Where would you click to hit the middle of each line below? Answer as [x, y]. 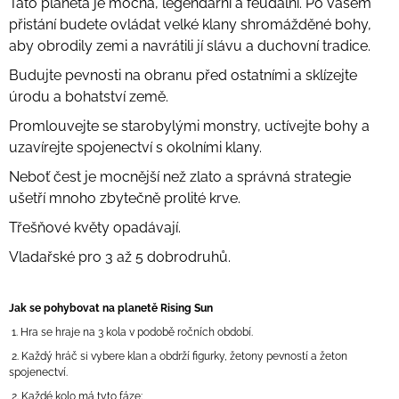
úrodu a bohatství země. [89, 97]
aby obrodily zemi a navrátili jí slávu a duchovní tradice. [190, 46]
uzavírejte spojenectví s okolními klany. [135, 148]
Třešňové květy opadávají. [95, 228]
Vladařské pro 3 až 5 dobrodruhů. [120, 257]
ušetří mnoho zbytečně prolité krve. [125, 199]
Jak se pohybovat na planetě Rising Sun [111, 309]
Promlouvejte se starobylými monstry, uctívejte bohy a [189, 126]
